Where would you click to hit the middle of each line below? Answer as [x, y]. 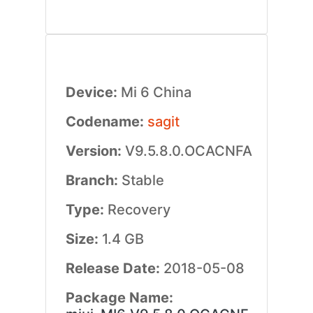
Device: [93, 92]
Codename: [106, 122]
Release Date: [114, 268]
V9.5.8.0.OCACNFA [188, 151]
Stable [143, 180]
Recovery [139, 210]
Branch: [93, 180]
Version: [95, 151]
